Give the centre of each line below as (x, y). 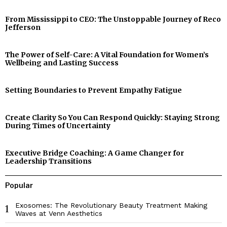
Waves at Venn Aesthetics (59, 214)
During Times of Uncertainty (58, 126)
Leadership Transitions (48, 161)
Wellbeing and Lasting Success (62, 63)
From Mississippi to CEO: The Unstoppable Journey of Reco (113, 20)
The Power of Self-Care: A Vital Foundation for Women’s (107, 55)
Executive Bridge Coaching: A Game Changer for (94, 153)
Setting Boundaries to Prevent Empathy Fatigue (93, 90)
